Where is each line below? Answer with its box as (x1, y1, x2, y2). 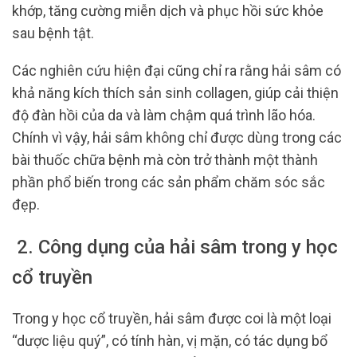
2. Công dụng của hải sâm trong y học (12, 235, 338, 258)
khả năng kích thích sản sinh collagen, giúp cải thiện (12, 84, 339, 102)
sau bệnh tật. (12, 24, 94, 41)
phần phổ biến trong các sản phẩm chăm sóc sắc (12, 174, 325, 191)
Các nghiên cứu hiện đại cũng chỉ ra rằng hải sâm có (12, 62, 341, 80)
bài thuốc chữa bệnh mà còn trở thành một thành (12, 151, 318, 169)
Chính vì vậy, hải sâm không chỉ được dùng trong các (12, 129, 342, 147)
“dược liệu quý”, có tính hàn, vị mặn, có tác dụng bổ (12, 332, 328, 350)
